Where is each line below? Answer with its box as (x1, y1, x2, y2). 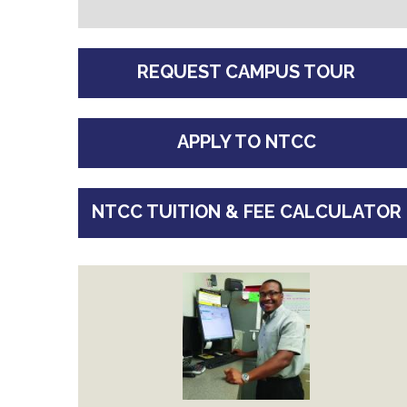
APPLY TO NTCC (176, 131, 316, 153)
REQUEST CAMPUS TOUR (137, 61, 356, 83)
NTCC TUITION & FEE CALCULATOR (91, 201, 402, 223)
